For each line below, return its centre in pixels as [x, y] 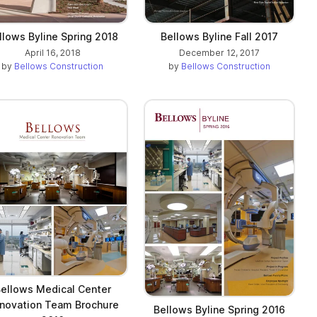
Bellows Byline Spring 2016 [219, 309]
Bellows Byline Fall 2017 [219, 37]
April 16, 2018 [52, 53]
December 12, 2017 [219, 53]
